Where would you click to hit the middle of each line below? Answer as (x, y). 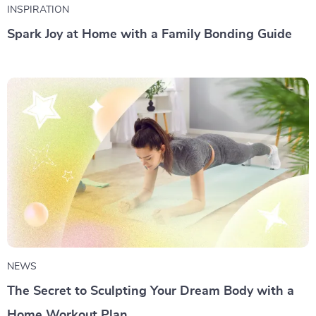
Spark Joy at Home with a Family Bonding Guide (150, 34)
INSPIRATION (38, 10)
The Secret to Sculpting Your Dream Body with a (151, 291)
